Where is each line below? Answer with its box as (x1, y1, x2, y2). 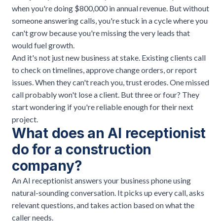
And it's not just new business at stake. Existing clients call (12, 52, 206, 62)
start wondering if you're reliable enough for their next (12, 102, 193, 111)
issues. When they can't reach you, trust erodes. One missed (12, 77, 209, 87)
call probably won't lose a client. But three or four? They (12, 89, 199, 99)
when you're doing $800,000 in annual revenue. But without (12, 3, 209, 13)
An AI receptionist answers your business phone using (12, 175, 191, 185)
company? (12, 157, 82, 174)
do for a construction (12, 141, 152, 158)
